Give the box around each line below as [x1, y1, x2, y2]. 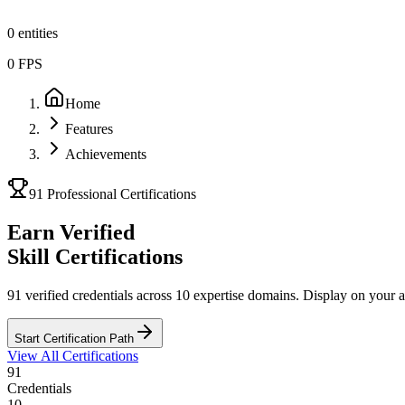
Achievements [65, 146, 146, 162]
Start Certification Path [14, 331, 134, 345]
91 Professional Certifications [29, 186, 196, 202]
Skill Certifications [7, 244, 183, 268]
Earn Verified [7, 220, 135, 244]
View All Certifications [7, 347, 138, 363]
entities [14, 25, 58, 41]
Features [65, 121, 113, 137]
